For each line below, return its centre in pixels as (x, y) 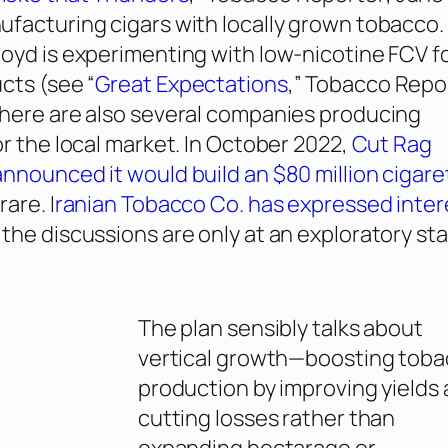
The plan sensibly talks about (280, 328)
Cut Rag (391, 144)
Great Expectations (191, 84)
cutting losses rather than (266, 418)
